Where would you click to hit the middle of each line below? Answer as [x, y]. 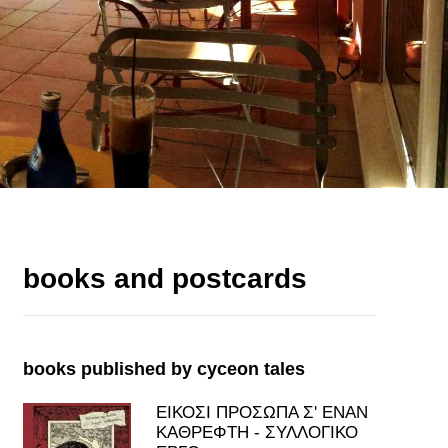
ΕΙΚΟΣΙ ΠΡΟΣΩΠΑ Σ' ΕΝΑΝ [261, 412]
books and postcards [164, 278]
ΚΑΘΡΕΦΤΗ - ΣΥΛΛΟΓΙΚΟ [256, 432]
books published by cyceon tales [163, 369]
